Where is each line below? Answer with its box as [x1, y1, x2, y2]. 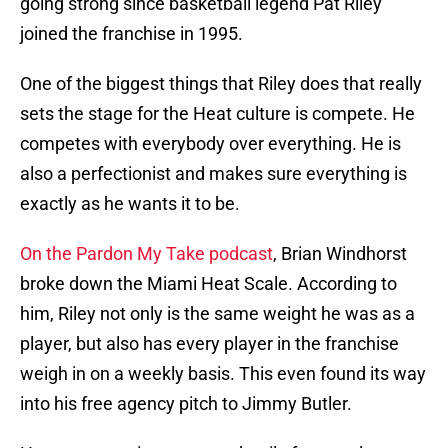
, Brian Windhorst [273, 243, 407, 265]
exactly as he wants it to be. [20, 193, 240, 215]
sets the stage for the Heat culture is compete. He [20, 103, 415, 125]
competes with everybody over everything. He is [20, 133, 401, 155]
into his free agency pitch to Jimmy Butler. [20, 393, 352, 415]
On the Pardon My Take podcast [20, 243, 273, 265]
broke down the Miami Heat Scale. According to [20, 273, 397, 295]
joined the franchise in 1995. [20, 23, 243, 45]
